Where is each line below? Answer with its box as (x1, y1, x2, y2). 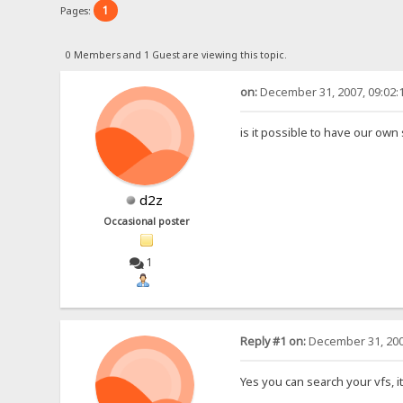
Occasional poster (103, 214, 191, 228)
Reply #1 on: (239, 334, 306, 350)
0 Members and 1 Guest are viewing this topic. (65, 48, 287, 61)
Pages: (60, 3, 94, 17)
